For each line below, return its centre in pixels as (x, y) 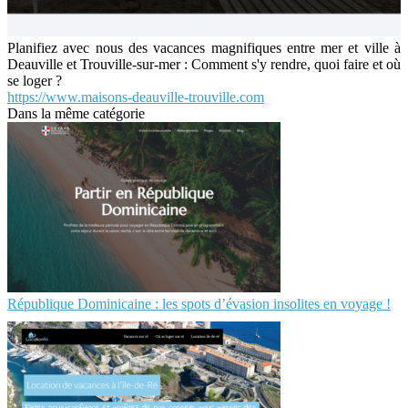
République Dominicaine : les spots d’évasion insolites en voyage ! (199, 303)
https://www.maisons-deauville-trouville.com (136, 97)
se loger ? (35, 80)
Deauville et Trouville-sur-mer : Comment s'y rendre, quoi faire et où (204, 64)
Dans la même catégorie (76, 113)
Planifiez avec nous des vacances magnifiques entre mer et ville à (204, 47)
